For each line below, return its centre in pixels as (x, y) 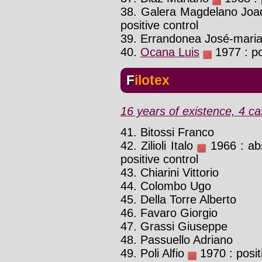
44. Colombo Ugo (166, 186)
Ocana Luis (170, 52)
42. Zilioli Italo (159, 146)
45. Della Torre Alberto (178, 200)
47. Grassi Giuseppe (174, 227)
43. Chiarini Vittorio (170, 173)
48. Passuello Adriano (177, 240)
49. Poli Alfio (154, 254)
